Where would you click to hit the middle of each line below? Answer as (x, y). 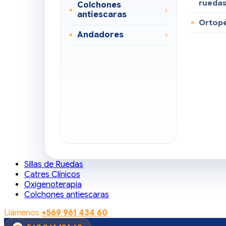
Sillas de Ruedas (54, 164)
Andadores (100, 35)
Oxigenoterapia (53, 184)
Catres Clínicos (52, 174)
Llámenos (23, 213)
